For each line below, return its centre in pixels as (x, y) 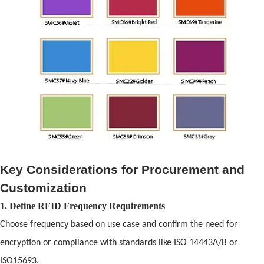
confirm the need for (197, 225)
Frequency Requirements (113, 206)
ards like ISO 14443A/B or (189, 243)
